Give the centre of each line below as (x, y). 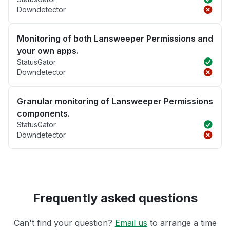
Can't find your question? (64, 223)
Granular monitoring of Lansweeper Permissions (115, 101)
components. (43, 114)
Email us (131, 223)
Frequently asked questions (115, 198)
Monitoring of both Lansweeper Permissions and (115, 39)
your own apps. (48, 51)
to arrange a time (182, 223)
